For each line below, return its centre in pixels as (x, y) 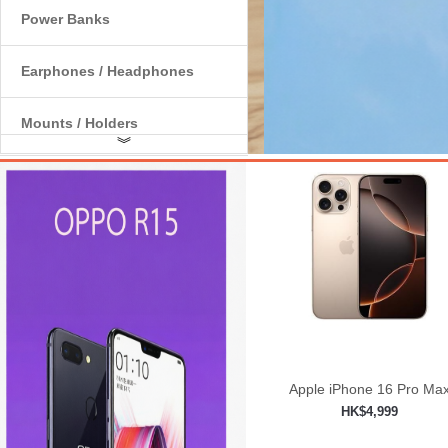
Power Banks (65, 19)
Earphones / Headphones (107, 71)
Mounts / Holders (79, 123)
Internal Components (93, 175)
